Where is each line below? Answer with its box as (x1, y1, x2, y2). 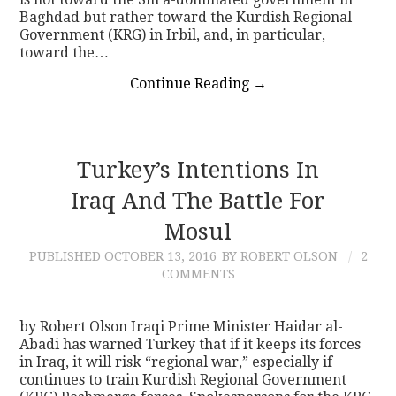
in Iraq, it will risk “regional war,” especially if (19, 354, 333, 371)
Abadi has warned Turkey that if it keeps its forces (19, 336, 362, 354)
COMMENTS (161, 267, 235, 282)
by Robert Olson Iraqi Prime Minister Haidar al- (19, 318, 344, 336)
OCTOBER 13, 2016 (103, 249, 217, 264)
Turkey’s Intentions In (77, 156, 319, 184)
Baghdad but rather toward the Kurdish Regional (19, 9, 353, 27)
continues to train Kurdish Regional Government (19, 371, 347, 389)
